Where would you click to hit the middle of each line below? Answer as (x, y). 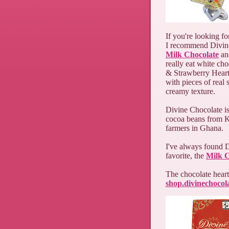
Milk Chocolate (192, 54)
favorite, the (186, 156)
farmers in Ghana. (194, 128)
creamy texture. (190, 91)
